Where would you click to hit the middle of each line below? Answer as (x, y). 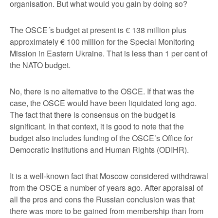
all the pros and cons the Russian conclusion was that (102, 199)
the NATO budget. (40, 65)
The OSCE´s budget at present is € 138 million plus (98, 30)
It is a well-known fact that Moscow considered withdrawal (109, 176)
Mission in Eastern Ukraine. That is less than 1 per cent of (109, 53)
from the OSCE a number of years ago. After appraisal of (106, 187)
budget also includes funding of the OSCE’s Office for (101, 138)
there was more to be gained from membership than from (107, 211)
